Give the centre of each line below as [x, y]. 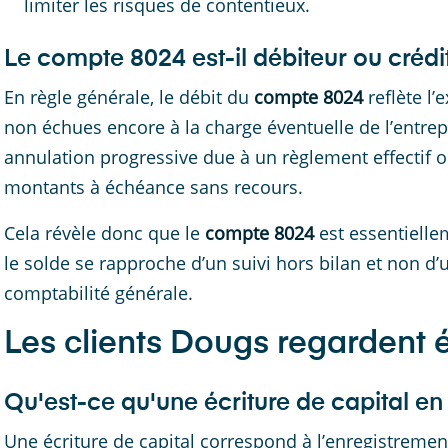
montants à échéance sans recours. [153, 187]
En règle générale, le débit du [126, 97]
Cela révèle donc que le [104, 233]
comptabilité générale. [98, 293]
